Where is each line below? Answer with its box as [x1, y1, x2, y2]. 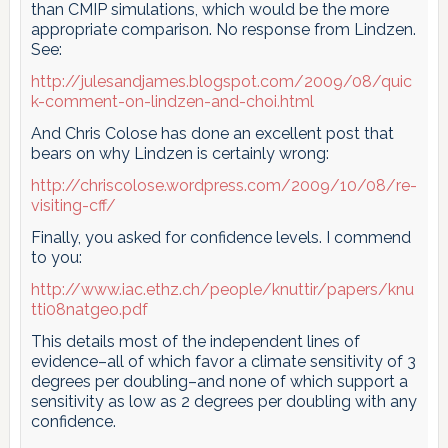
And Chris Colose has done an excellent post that [30, 123, 394, 143]
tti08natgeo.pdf [30, 299, 148, 319]
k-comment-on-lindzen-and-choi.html [30, 91, 314, 111]
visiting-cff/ [30, 195, 116, 215]
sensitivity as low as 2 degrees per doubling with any [30, 391, 417, 411]
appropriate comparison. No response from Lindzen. [30, 19, 416, 39]
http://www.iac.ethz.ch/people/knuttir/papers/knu [30, 279, 414, 299]
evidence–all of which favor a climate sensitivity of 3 [30, 351, 416, 371]
